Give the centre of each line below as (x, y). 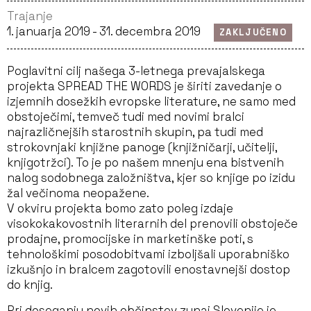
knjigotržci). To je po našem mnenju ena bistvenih (145, 162)
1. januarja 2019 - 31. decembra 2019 (105, 31)
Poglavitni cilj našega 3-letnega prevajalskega (136, 71)
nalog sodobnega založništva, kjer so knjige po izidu (151, 178)
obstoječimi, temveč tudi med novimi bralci (126, 117)
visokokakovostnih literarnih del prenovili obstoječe (152, 224)
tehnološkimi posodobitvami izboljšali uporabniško (148, 254)
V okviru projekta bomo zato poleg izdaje (120, 208)
